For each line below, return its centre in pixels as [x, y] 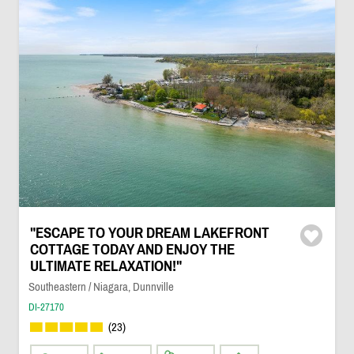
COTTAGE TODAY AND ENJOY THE [132, 249]
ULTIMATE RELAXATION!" [105, 266]
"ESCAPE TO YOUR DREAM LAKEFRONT [149, 233]
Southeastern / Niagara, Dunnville [101, 286]
